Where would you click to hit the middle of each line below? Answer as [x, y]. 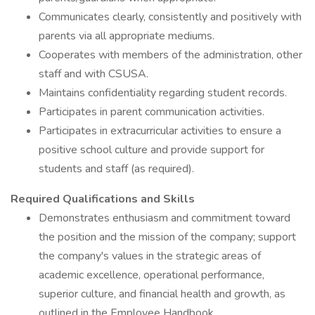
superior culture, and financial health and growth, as [162, 294]
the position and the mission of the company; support [167, 237]
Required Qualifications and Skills [103, 199]
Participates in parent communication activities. [152, 112]
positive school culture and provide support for [152, 150]
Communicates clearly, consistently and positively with [170, 17]
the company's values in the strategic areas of [150, 256]
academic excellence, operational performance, [152, 275]
